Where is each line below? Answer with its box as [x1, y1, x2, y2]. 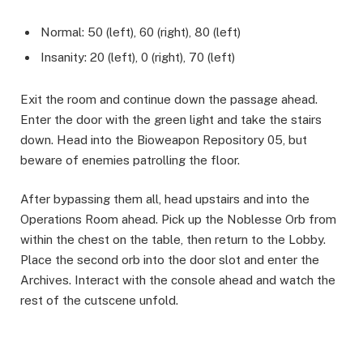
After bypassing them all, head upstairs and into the [20, 192, 310, 207]
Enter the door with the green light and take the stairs [20, 113, 322, 127]
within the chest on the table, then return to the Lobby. [20, 233, 326, 247]
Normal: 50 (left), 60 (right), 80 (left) [41, 24, 241, 39]
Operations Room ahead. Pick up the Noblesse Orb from [20, 212, 336, 227]
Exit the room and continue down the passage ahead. [20, 92, 318, 107]
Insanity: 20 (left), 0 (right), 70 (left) [41, 50, 235, 65]
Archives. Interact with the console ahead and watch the [20, 273, 335, 288]
